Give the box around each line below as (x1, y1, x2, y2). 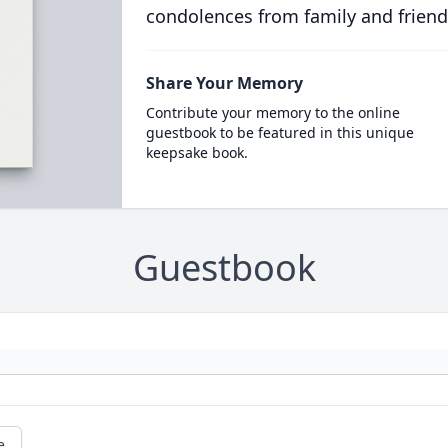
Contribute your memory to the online (145, 103, 400, 122)
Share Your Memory (145, 72, 303, 94)
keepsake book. (145, 143, 248, 162)
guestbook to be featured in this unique (145, 123, 414, 142)
